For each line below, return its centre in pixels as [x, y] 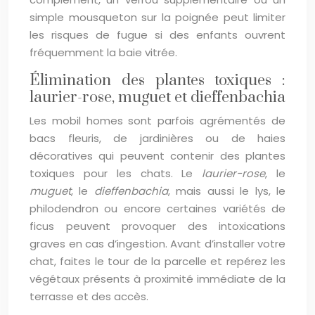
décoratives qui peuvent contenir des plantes [157, 156]
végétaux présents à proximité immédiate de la [157, 279]
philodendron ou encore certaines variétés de [157, 208]
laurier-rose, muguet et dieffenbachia [157, 97]
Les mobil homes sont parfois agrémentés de [157, 121]
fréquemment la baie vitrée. [103, 52]
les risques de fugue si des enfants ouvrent [157, 35]
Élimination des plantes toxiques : [157, 81]
